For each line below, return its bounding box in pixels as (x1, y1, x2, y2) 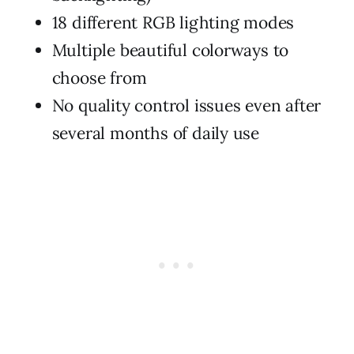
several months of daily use (51, 122, 260, 144)
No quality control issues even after (51, 94, 322, 116)
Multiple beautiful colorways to (51, 39, 289, 61)
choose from (51, 66, 147, 88)
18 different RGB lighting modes (51, 11, 295, 33)
